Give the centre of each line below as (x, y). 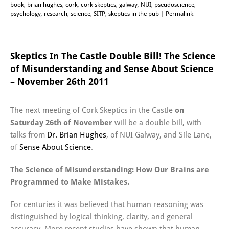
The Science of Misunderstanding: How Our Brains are (110, 170)
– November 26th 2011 (60, 82)
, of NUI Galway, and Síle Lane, (159, 135)
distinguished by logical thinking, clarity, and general (101, 217)
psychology (26, 14)
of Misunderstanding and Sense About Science (112, 69)
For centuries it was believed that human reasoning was (107, 205)
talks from (29, 135)
